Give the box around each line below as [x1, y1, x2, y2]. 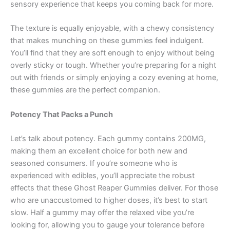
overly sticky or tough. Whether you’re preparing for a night [10, 61, 216, 70]
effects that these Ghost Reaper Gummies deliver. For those [10, 183, 218, 193]
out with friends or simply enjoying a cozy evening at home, [10, 73, 218, 83]
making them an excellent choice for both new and [10, 146, 187, 156]
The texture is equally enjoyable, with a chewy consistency [10, 24, 214, 33]
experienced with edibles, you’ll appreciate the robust [10, 170, 195, 180]
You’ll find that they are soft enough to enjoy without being [10, 48, 215, 58]
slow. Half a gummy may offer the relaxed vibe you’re [10, 207, 194, 217]
